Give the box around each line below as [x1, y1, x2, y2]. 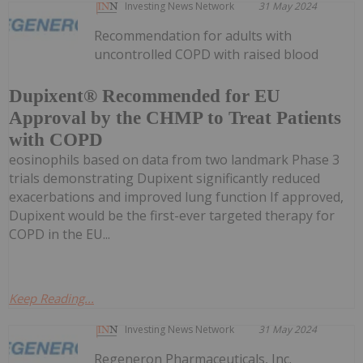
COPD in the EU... [9, 224, 110, 243]
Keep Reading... [9, 289, 94, 306]
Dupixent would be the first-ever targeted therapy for [9, 206, 335, 224]
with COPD [9, 129, 103, 150]
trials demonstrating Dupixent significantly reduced [9, 169, 320, 187]
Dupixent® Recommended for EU [9, 85, 280, 106]
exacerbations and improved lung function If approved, [9, 187, 344, 206]
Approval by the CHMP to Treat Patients [9, 107, 341, 128]
